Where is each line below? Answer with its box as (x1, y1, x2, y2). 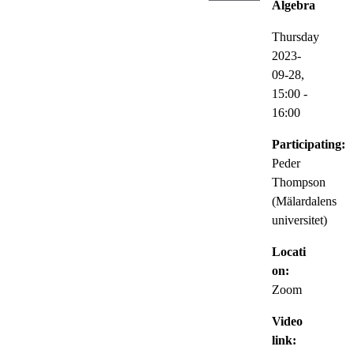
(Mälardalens (272, 194, 337, 208)
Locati (272, 244, 306, 258)
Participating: (272, 137, 345, 151)
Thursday (272, 29, 319, 43)
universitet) (272, 213, 327, 227)
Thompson (272, 175, 326, 189)
